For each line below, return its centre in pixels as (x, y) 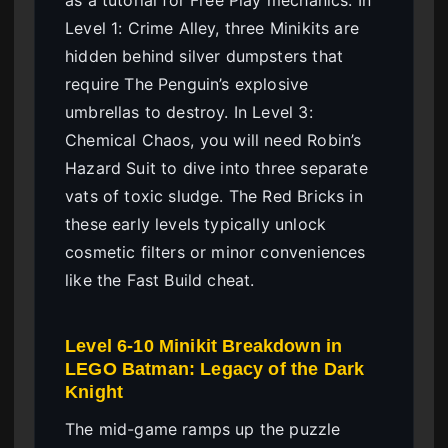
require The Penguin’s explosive (187, 83)
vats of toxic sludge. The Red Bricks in (214, 195)
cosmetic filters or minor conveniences (215, 251)
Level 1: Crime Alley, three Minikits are (212, 27)
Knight (94, 391)
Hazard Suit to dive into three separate (216, 167)
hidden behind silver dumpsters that (204, 55)
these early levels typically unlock (196, 223)
